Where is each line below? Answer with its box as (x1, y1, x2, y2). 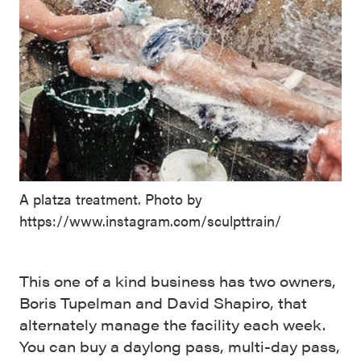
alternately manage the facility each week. (19, 313, 330, 334)
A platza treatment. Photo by (19, 188, 202, 209)
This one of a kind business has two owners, (19, 270, 336, 291)
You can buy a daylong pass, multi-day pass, (19, 335, 340, 356)
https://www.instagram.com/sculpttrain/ (19, 210, 281, 230)
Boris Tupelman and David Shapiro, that (19, 292, 307, 313)
